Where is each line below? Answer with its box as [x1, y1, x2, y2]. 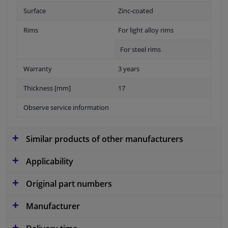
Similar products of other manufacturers [24, 133, 183, 145]
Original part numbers [24, 178, 112, 189]
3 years [118, 64, 139, 73]
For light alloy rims [118, 25, 174, 35]
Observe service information [23, 102, 109, 112]
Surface [23, 6, 46, 15]
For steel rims [120, 44, 161, 54]
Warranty [23, 64, 52, 73]
